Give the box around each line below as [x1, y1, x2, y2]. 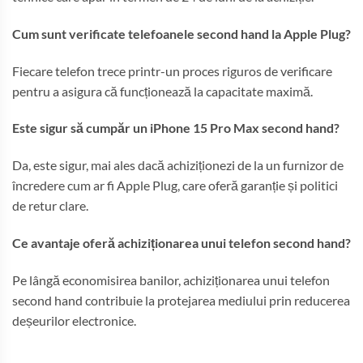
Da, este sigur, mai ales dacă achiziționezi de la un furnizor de [12, 157, 344, 173]
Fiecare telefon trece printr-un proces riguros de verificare [12, 62, 332, 79]
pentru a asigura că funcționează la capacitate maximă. [12, 83, 313, 99]
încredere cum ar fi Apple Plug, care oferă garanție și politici [12, 177, 338, 194]
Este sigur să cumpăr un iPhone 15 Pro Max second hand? [12, 120, 340, 136]
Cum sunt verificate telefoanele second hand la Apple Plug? [12, 25, 351, 41]
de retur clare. [12, 198, 88, 214]
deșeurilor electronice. [12, 312, 136, 328]
